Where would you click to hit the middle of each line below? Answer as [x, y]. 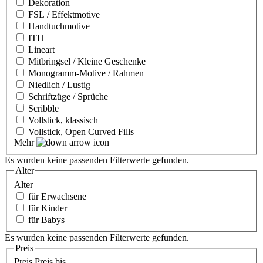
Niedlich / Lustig [59, 85]
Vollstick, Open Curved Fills [81, 132]
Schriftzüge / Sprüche [68, 97]
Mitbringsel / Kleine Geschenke [87, 62]
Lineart [41, 50]
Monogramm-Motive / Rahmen [86, 73]
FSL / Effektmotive [64, 15]
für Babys [46, 220]
